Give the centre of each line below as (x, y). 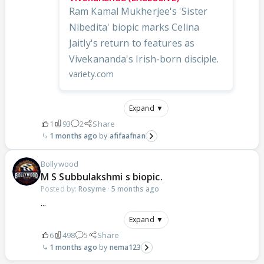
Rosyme (92, 189)
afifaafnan (127, 136)
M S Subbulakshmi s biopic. (102, 176)
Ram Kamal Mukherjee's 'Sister (138, 11)
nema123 (125, 247)
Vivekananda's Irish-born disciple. (144, 59)
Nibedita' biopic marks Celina (134, 27)
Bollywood (60, 164)
